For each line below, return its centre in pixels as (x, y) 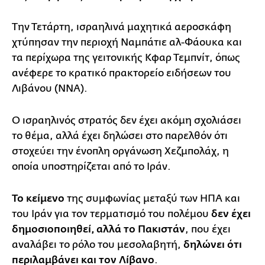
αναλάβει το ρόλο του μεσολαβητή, (98, 244)
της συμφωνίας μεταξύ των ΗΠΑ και (152, 198)
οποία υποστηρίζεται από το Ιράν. (91, 166)
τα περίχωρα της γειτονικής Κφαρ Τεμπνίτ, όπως (126, 57)
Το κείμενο (38, 198)
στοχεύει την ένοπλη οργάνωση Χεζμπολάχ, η (120, 151)
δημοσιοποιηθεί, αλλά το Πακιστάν (98, 229)
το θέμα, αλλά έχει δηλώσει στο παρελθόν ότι (120, 135)
